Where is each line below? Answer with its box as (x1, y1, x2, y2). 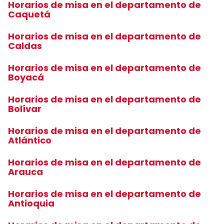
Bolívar (8, 102, 43, 115)
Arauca (8, 165, 45, 178)
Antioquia (8, 197, 56, 209)
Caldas (8, 39, 44, 52)
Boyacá (8, 71, 46, 83)
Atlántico (8, 134, 53, 146)
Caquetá (8, 8, 52, 20)
